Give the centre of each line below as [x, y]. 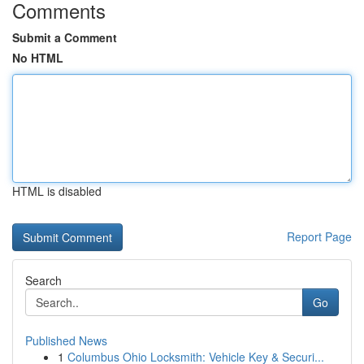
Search [43, 280]
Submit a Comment [65, 37]
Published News [66, 340]
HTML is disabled [57, 191]
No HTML [38, 58]
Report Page [319, 236]
